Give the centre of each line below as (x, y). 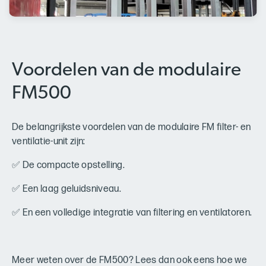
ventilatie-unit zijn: (49, 141)
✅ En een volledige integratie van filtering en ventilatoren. (132, 213)
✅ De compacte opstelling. (68, 165)
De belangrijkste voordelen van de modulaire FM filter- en (132, 127)
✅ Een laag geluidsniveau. (66, 189)
